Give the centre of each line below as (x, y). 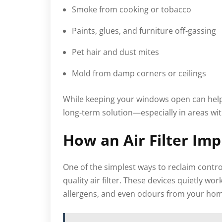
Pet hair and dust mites (115, 52)
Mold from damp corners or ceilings (139, 73)
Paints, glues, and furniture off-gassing (144, 30)
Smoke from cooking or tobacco (132, 9)
